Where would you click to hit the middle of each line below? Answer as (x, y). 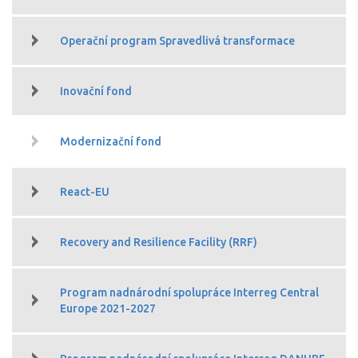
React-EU (85, 191)
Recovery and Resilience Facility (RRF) (159, 242)
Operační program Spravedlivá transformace (177, 40)
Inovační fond (96, 91)
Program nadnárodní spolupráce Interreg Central (189, 292)
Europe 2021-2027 (108, 308)
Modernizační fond (111, 141)
